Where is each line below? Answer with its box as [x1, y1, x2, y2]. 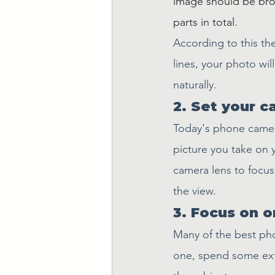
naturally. [173, 78, 217, 91]
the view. [173, 184, 216, 198]
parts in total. [173, 15, 238, 29]
